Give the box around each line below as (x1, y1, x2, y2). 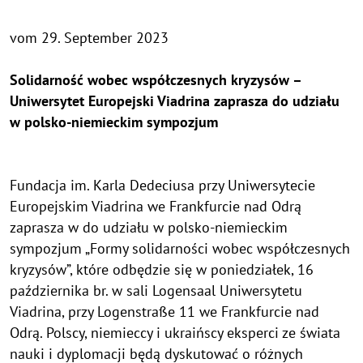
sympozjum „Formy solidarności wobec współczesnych (10, 239, 350, 258)
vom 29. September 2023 (10, 28, 169, 48)
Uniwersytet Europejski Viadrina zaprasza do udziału (10, 92, 340, 111)
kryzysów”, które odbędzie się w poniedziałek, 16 (10, 260, 314, 280)
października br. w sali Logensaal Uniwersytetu (10, 281, 302, 301)
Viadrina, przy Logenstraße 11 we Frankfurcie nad (10, 302, 319, 322)
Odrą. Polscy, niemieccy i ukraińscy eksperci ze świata (10, 323, 340, 343)
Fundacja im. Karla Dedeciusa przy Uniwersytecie (10, 176, 315, 195)
